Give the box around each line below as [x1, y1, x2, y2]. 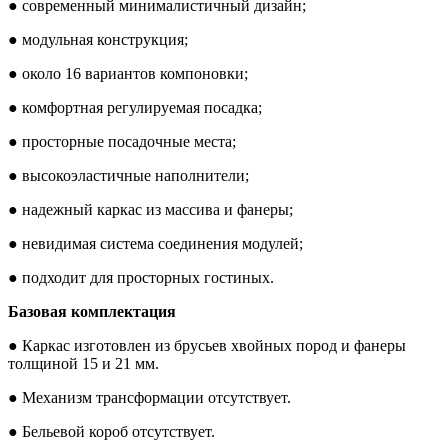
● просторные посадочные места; [8, 132, 236, 150]
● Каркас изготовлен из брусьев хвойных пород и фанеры [8, 336, 406, 354]
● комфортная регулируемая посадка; [8, 98, 262, 116]
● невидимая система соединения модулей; [8, 234, 303, 252]
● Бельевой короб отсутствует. [8, 422, 215, 440]
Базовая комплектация [8, 302, 176, 320]
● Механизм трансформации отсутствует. [8, 388, 291, 406]
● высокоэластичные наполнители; [8, 166, 249, 184]
